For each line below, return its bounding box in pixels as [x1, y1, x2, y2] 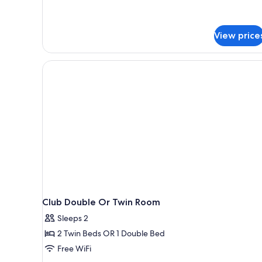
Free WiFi [57, 243, 91, 254]
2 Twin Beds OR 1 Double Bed [57, 227, 165, 239]
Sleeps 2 [57, 212, 88, 223]
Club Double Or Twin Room [42, 196, 160, 208]
